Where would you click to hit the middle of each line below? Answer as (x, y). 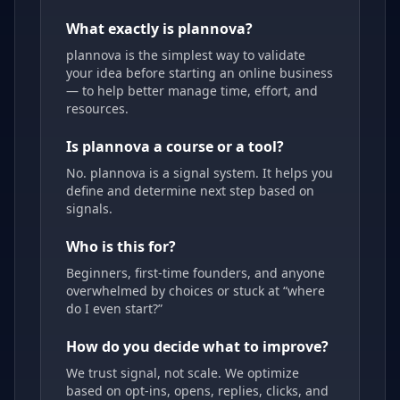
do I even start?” (114, 309)
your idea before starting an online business (200, 73)
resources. (97, 109)
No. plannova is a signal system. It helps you (200, 173)
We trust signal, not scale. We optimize (183, 373)
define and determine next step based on (190, 191)
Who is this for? (121, 247)
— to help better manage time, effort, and (192, 91)
